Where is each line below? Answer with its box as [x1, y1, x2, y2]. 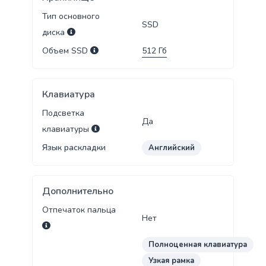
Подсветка [42, 107, 84, 119]
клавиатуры [42, 123, 91, 135]
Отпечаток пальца [42, 204, 116, 216]
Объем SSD [42, 45, 90, 57]
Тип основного [42, 11, 100, 23]
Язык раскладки [42, 142, 106, 154]
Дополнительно [42, 185, 113, 198]
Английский [148, 142, 195, 154]
